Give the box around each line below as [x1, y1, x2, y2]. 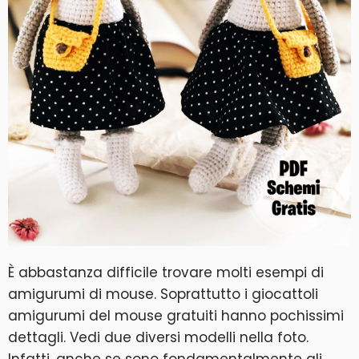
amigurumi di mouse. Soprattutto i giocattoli [8, 284, 318, 304]
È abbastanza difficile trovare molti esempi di [8, 262, 324, 282]
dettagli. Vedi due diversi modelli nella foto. [8, 327, 309, 347]
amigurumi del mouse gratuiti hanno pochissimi [8, 305, 344, 325]
